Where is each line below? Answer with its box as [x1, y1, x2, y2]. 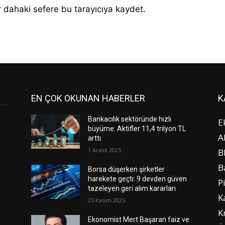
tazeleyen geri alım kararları [88, 184, 176, 192]
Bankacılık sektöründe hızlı [88, 115, 172, 123]
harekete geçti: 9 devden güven [88, 174, 187, 183]
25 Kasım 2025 [88, 196, 126, 204]
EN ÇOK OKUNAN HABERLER [31, 92, 145, 103]
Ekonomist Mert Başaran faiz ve [88, 215, 190, 223]
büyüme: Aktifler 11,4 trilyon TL [88, 124, 186, 133]
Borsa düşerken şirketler [88, 165, 165, 173]
